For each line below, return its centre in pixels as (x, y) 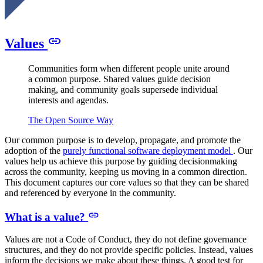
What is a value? (46, 217)
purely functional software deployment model (148, 151)
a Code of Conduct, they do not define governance (152, 240)
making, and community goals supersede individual (123, 90)
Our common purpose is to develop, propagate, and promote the (123, 140)
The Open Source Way (71, 120)
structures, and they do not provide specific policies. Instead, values (129, 250)
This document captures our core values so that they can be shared (127, 183)
